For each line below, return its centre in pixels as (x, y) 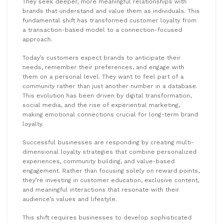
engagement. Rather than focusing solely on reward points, (111, 171)
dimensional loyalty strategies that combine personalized (110, 152)
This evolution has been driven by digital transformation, (107, 96)
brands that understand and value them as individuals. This (111, 11)
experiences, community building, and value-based (99, 162)
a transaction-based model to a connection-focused (102, 30)
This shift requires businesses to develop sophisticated (107, 218)
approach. (37, 40)
